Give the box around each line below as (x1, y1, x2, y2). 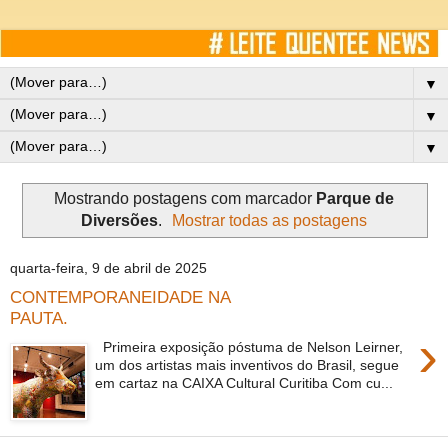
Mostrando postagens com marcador (54, 189, 316, 207)
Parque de (316, 189, 394, 207)
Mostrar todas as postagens (172, 211, 368, 229)
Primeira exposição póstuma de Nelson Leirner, (95, 338, 404, 355)
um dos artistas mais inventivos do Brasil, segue (95, 356, 400, 373)
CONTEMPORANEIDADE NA (10, 286, 230, 307)
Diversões (80, 211, 158, 229)
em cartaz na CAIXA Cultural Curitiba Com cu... (95, 374, 394, 391)
